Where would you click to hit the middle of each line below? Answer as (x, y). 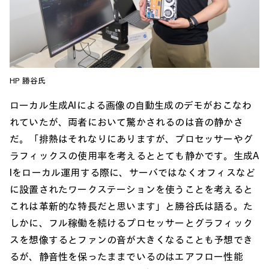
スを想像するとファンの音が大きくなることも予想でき (131, 240)
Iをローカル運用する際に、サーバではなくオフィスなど (133, 173)
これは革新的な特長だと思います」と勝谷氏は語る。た (131, 206)
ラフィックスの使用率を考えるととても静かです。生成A (134, 156)
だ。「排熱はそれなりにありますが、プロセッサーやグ (131, 139)
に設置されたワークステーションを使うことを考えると (131, 189)
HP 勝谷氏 (28, 81)
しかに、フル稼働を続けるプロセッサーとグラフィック (131, 223)
